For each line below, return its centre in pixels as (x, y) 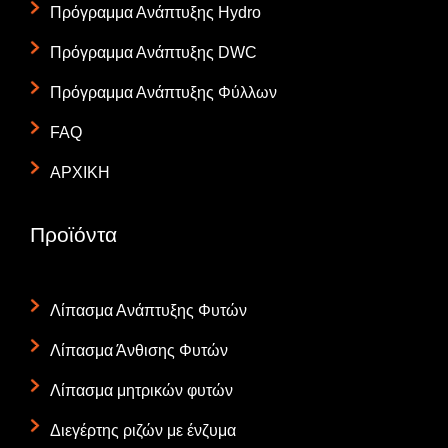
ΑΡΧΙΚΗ (80, 172)
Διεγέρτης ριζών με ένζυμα (143, 430)
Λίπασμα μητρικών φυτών (141, 390)
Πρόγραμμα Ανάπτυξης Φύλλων (163, 92)
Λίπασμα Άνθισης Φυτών (139, 350)
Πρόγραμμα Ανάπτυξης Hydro (155, 12)
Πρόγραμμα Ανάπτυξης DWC (153, 52)
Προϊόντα (73, 234)
